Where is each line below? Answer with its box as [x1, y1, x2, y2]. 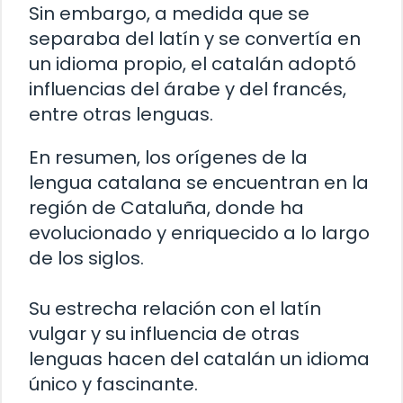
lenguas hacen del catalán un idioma [29, 346, 370, 372]
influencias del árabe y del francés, [29, 76, 346, 103]
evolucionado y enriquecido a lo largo [29, 220, 370, 246]
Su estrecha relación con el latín [29, 296, 321, 322]
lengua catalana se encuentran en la [29, 170, 369, 196]
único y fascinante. [29, 372, 198, 398]
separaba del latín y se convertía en [29, 26, 361, 52]
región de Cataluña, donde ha [29, 195, 304, 221]
